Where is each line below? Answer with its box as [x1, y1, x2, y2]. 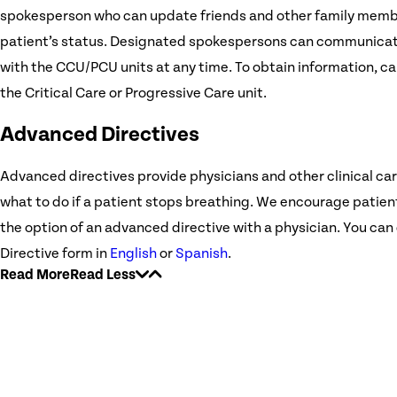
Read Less [70, 266, 136, 283]
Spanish [175, 245, 228, 261]
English [110, 245, 157, 261]
